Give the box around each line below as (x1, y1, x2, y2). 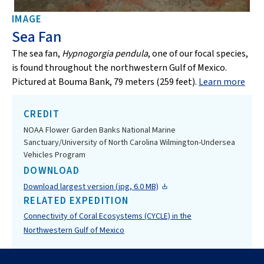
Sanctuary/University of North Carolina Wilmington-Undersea (24, 136, 235, 148)
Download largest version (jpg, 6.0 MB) (24, 180, 159, 193)
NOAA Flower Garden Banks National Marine (24, 124, 176, 136)
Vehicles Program (24, 148, 85, 161)
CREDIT (24, 107, 60, 121)
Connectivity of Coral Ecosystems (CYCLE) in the (24, 210, 192, 222)
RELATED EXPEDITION (24, 193, 129, 208)
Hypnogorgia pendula (62, 47, 148, 60)
